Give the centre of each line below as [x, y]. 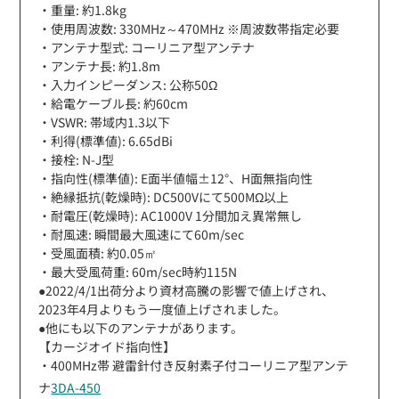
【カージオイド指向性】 [107, 346]
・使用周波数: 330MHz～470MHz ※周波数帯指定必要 [189, 28]
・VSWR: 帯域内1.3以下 [105, 122]
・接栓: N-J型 [77, 159]
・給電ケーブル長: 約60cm [114, 103]
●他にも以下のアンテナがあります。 [141, 327]
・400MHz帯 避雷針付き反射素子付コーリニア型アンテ [194, 365]
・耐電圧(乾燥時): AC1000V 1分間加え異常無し [171, 215]
